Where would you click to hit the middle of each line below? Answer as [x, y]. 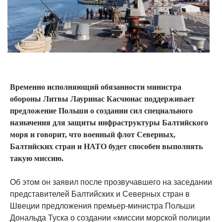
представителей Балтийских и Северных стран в [100, 194]
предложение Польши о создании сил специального [101, 111]
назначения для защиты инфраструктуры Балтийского [109, 123]
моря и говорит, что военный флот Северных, [93, 135]
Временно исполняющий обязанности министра [96, 87]
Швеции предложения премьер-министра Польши [102, 206]
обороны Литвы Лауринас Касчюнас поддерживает [102, 99]
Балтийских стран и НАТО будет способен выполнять [106, 147]
